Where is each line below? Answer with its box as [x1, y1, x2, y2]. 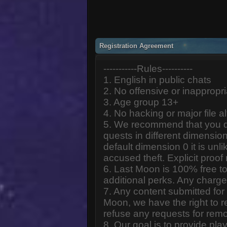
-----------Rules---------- [103, 63, 193, 74]
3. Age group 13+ [103, 96, 179, 107]
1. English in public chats [103, 74, 212, 85]
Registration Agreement [99, 42, 174, 50]
